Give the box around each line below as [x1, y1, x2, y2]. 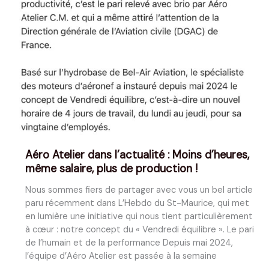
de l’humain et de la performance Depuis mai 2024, [25, 237, 233, 249]
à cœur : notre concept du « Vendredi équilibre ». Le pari [25, 223, 254, 235]
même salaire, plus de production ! [25, 161, 198, 176]
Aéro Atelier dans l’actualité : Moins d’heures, [25, 147, 249, 162]
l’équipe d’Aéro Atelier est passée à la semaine [25, 250, 217, 262]
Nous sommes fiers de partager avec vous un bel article [25, 184, 253, 196]
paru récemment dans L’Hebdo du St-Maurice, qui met [25, 197, 249, 209]
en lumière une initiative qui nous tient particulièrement [25, 210, 253, 222]
